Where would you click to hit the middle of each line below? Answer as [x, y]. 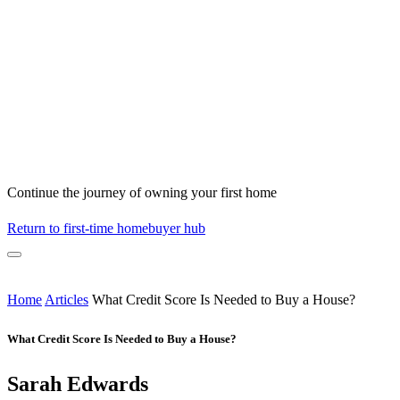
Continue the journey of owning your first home [142, 193]
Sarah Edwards [78, 383]
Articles [67, 300]
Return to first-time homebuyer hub [106, 229]
